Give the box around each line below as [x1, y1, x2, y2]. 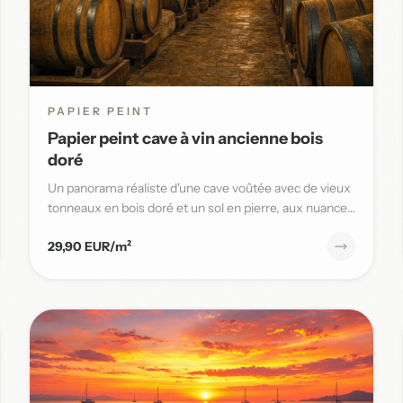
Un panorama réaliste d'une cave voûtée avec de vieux [48, 179, 351, 196]
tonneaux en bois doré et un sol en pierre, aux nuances [48, 199, 354, 216]
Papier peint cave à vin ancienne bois [48, 128, 323, 148]
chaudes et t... [48, 219, 126, 236]
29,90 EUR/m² [48, 237, 131, 255]
